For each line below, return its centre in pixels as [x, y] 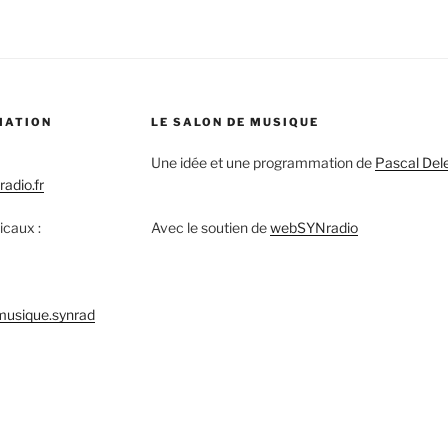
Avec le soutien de [210, 227]
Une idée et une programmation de [262, 162]
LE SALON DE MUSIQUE [234, 121]
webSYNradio [313, 227]
